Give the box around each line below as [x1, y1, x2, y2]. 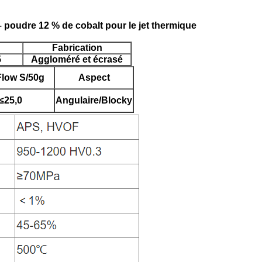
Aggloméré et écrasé [31, 54, 123, 64]
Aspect [78, 73, 110, 82]
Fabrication [51, 43, 102, 53]
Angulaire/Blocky [56, 95, 132, 105]
